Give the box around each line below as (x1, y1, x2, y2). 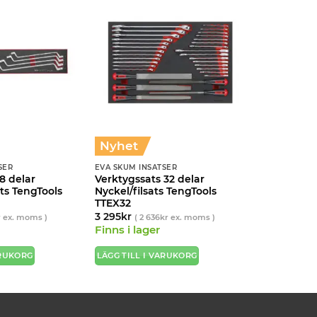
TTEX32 (94, 197, 131, 209)
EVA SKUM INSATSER (94, 162, 178, 172)
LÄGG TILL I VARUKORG (96, 251, 197, 261)
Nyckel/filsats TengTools (94, 185, 217, 197)
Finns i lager (94, 224, 160, 237)
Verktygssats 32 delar (94, 173, 204, 185)
